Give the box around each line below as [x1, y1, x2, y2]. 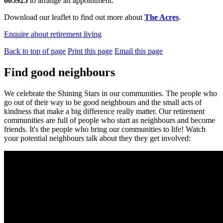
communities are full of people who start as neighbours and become [4, 115, 215, 124]
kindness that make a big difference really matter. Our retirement [4, 107, 205, 115]
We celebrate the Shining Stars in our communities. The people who [4, 89, 217, 98]
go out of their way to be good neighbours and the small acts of [4, 98, 202, 107]
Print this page [68, 47, 112, 56]
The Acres [144, 13, 179, 22]
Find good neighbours [4, 65, 115, 79]
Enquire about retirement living [4, 30, 102, 39]
